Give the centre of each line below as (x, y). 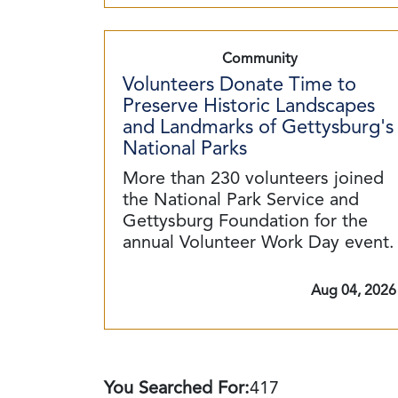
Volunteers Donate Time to (239, 85)
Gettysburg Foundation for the (245, 222)
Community (259, 60)
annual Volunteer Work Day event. (259, 243)
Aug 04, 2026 (354, 291)
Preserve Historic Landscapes (249, 107)
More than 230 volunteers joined (253, 179)
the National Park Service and (241, 201)
